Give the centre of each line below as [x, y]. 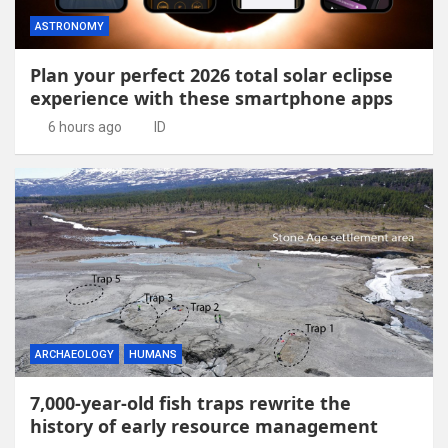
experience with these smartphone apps [211, 97]
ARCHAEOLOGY [74, 354]
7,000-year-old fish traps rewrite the [190, 402]
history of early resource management [204, 425]
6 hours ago [84, 126]
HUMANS [153, 354]
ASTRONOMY [69, 26]
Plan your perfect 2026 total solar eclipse [211, 74]
